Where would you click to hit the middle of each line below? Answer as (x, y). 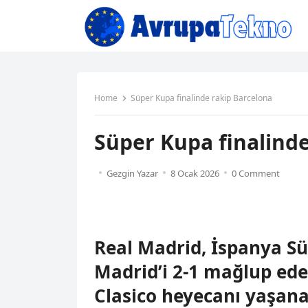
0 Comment (256, 173)
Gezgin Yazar (132, 173)
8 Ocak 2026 (195, 173)
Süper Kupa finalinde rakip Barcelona (201, 98)
